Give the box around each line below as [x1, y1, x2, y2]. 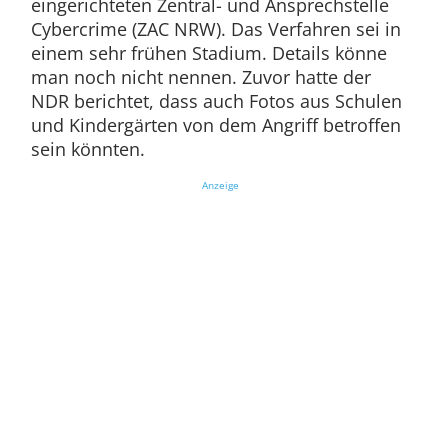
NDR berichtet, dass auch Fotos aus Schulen [30, 89, 402, 114]
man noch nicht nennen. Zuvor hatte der [30, 65, 371, 90]
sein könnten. [30, 137, 145, 162]
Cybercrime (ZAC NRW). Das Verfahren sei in [30, 17, 401, 42]
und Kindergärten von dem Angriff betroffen [30, 113, 401, 138]
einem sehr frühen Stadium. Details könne [30, 41, 387, 66]
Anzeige [201, 178, 239, 193]
